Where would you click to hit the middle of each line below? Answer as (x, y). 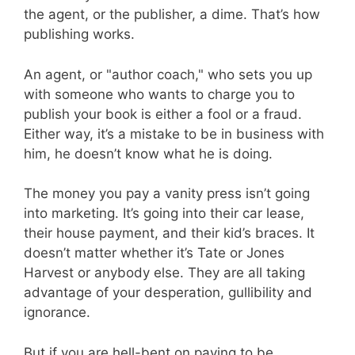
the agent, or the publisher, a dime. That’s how (172, 15)
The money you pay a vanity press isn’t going (167, 194)
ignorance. (59, 313)
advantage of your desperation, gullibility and (168, 293)
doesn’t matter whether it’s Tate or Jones (154, 253)
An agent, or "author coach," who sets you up (168, 74)
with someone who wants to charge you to (159, 94)
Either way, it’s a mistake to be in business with (174, 134)
